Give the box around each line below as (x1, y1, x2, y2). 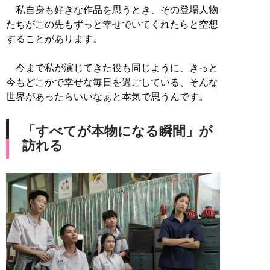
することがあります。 (6, 33, 102, 44)
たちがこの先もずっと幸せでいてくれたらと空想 (6, 19, 218, 30)
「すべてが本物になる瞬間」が (22, 123, 213, 139)
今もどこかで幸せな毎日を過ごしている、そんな (6, 77, 218, 87)
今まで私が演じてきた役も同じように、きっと (6, 62, 218, 73)
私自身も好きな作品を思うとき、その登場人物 (6, 4, 218, 15)
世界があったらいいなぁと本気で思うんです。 (6, 91, 209, 102)
